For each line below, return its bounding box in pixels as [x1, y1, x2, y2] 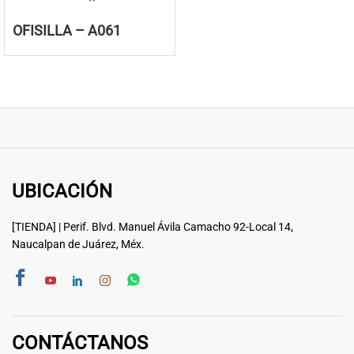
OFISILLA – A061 [13, 22, 121, 40]
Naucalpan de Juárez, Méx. [12, 238, 145, 251]
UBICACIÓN [12, 180, 112, 203]
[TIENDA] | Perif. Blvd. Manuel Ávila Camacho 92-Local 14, [12, 220, 293, 234]
